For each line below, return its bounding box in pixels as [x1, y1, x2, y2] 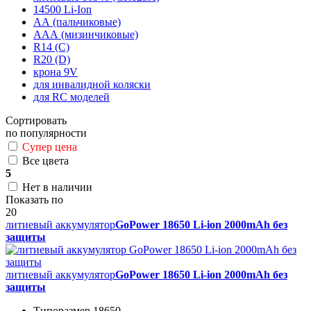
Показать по [6, 194, 63, 206]
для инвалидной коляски [33, 78, 151, 91]
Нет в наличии [22, 181, 92, 194]
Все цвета [22, 155, 69, 167]
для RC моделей [33, 91, 110, 103]
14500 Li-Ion [33, 3, 92, 16]
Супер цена [22, 141, 77, 153]
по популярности [6, 127, 87, 140]
